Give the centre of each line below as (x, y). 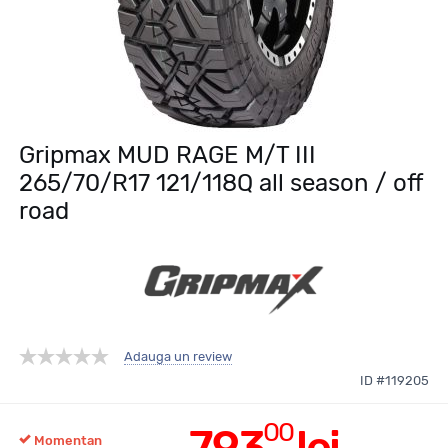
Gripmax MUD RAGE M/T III (167, 155)
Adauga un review (178, 356)
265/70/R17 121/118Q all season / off (220, 183)
